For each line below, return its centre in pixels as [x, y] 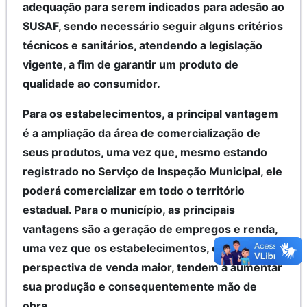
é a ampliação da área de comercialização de [142, 133]
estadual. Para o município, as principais [129, 210]
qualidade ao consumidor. [91, 84]
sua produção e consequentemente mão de [140, 287]
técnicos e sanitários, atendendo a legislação [143, 46]
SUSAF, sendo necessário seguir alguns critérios [153, 26]
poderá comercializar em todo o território [134, 191]
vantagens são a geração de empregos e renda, [150, 229]
